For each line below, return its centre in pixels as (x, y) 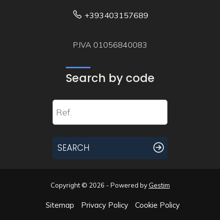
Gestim (159, 185)
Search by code (110, 78)
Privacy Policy (104, 205)
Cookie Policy (157, 205)
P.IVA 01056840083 (110, 44)
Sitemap (60, 205)
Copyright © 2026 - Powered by (99, 185)
